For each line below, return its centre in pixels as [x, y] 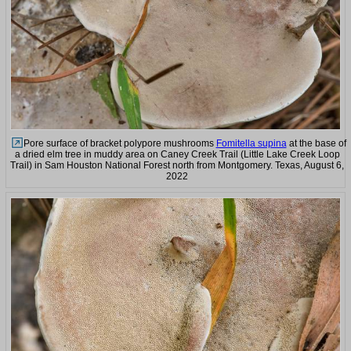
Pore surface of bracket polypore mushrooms [119, 143]
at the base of [316, 143]
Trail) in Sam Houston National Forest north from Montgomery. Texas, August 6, [177, 165]
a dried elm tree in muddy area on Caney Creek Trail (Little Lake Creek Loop [177, 154]
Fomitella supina [251, 143]
